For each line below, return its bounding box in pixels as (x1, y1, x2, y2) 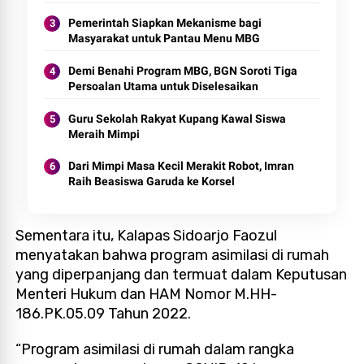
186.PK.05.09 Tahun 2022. (15, 304, 195, 323)
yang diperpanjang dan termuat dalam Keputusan (15, 265, 348, 284)
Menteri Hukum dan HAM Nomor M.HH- (15, 284, 278, 303)
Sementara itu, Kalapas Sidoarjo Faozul (15, 226, 278, 245)
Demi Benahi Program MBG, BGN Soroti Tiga (68, 63, 298, 77)
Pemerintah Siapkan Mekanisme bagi (68, 15, 262, 29)
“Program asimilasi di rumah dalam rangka (15, 340, 295, 358)
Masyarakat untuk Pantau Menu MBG (68, 31, 261, 45)
